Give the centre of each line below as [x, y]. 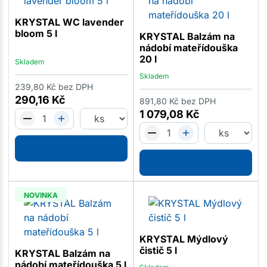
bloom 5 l [36, 33]
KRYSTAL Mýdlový [184, 239]
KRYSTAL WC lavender [69, 22]
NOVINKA [41, 195]
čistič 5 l [158, 250]
